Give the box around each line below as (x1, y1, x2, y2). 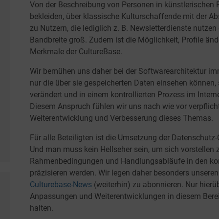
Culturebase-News (29, 180, 94, 189)
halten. (29, 203, 53, 213)
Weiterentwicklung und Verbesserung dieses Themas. (29, 113, 213, 123)
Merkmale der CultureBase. (29, 47, 122, 56)
